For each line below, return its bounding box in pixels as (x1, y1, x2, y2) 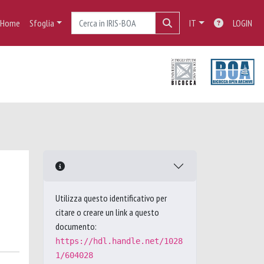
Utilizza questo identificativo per (55, 192, 167, 204)
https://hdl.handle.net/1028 (55, 236, 183, 246)
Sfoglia (29, 17, 54, 29)
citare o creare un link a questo (55, 206, 159, 218)
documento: (55, 220, 97, 232)
